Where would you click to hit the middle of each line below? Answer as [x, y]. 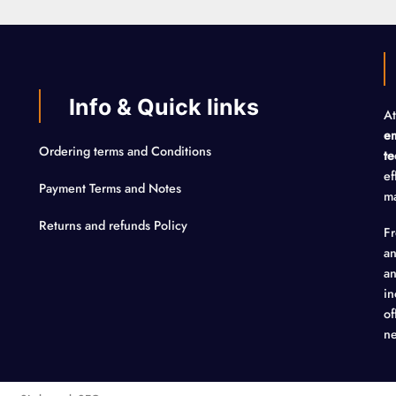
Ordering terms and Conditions [127, 152]
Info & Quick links [164, 107]
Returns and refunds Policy [113, 225]
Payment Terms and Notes [112, 189]
